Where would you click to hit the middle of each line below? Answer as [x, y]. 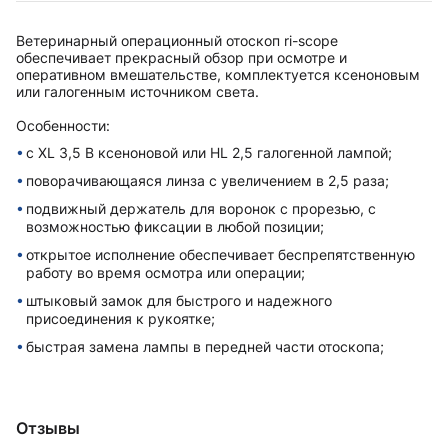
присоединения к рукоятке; [120, 319]
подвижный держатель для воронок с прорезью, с [201, 209]
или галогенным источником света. [137, 92]
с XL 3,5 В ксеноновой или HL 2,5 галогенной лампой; [209, 153]
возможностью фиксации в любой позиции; [175, 227]
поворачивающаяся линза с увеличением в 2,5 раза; [207, 181]
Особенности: [63, 126]
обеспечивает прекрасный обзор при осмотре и [181, 58]
